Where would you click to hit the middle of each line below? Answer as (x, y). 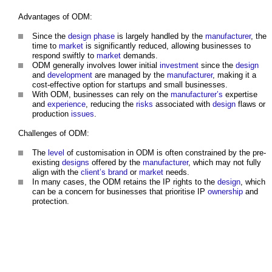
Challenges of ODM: (54, 134)
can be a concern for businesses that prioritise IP (120, 192)
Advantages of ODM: (55, 17)
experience (66, 104)
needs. (176, 172)
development (70, 75)
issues (83, 114)
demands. (139, 56)
